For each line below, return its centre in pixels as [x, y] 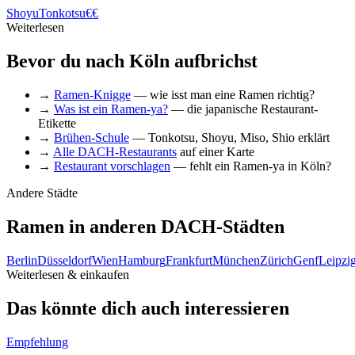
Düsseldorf [65, 260]
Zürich [277, 260]
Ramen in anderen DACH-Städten [145, 226]
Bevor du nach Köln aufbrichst [132, 61]
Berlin [22, 260]
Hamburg [142, 260]
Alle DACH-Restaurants [115, 151]
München [236, 260]
